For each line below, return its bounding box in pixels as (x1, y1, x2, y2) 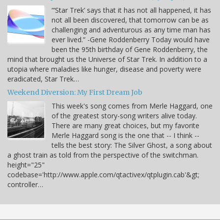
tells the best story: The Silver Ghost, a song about (52, 140, 212, 150)
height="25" (7, 160, 45, 169)
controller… (7, 179, 43, 189)
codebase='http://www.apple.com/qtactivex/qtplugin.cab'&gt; (7, 169, 199, 179)
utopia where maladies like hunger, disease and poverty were (7, 64, 201, 74)
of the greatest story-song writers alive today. (52, 110, 197, 120)
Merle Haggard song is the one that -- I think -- (52, 130, 199, 140)
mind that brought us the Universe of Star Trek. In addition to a (7, 54, 207, 64)
